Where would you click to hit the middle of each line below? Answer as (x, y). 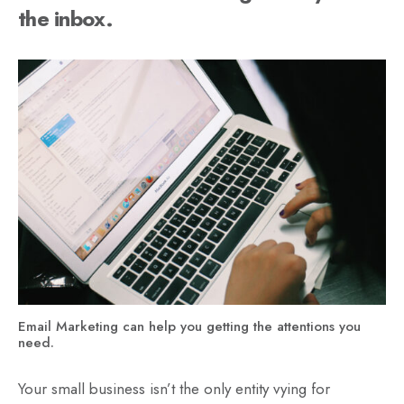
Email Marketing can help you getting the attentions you (189, 326)
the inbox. (66, 18)
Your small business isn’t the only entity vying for (174, 388)
